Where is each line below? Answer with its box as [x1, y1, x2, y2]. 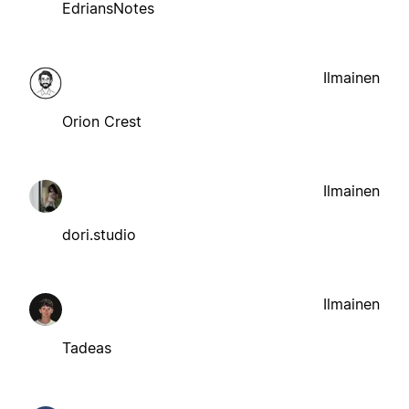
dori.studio [62, 225, 136, 244]
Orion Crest [62, 111, 142, 131]
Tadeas [62, 338, 111, 357]
